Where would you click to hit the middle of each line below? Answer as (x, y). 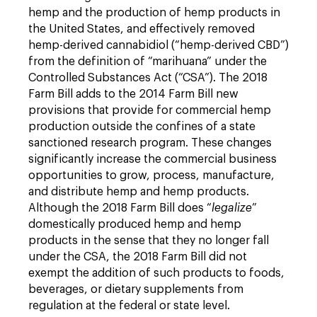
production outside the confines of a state (142, 127)
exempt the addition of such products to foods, (156, 273)
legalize (232, 208)
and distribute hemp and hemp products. (139, 192)
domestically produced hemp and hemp (135, 224)
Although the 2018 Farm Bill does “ (120, 208)
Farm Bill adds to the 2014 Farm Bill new (133, 94)
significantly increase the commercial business (152, 159)
